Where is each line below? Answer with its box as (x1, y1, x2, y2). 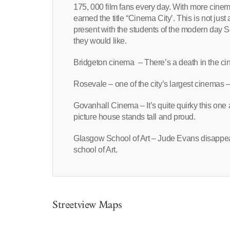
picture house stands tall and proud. (73, 112, 196, 122)
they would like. (73, 36, 127, 46)
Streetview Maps (52, 198, 122, 213)
